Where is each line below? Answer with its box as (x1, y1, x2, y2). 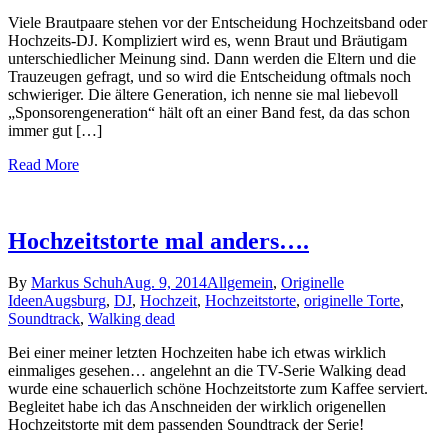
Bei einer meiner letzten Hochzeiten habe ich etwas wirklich (8, 344, 386, 362)
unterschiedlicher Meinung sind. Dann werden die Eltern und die (8, 49, 416, 67)
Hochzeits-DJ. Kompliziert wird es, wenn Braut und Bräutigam (8, 31, 407, 49)
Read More (8, 155, 79, 173)
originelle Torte (304, 292, 400, 310)
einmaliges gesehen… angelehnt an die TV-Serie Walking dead (8, 362, 406, 380)
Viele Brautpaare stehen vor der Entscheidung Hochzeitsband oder (8, 13, 427, 31)
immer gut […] (8, 121, 102, 139)
